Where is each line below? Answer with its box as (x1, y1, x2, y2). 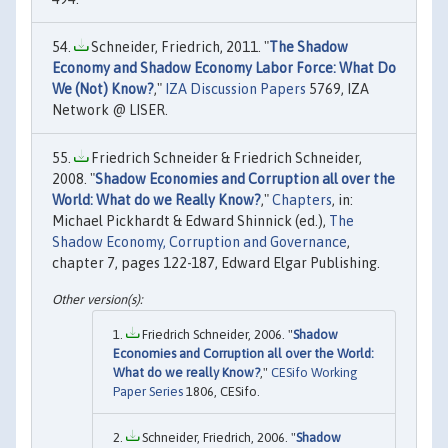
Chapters (272, 192, 332, 209)
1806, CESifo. (183, 383, 260, 399)
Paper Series (113, 383, 183, 399)
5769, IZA (306, 81, 369, 98)
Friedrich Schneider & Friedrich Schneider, (88, 150, 362, 167)
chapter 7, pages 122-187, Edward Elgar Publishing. (52, 255, 380, 272)
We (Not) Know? (52, 81, 154, 98)
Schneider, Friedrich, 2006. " (139, 429, 296, 445)
